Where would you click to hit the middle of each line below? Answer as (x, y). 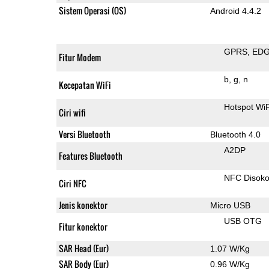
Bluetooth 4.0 (235, 134)
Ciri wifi (72, 112)
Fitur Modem (80, 57)
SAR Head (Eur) (83, 248)
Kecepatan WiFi (85, 85)
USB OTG (243, 221)
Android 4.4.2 (235, 11)
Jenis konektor (83, 205)
